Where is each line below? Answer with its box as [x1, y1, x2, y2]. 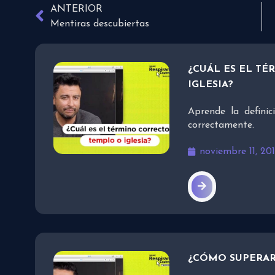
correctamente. [188, 120, 255, 131]
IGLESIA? [188, 80, 234, 90]
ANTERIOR [50, 4, 103, 15]
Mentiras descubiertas [50, 19, 149, 29]
